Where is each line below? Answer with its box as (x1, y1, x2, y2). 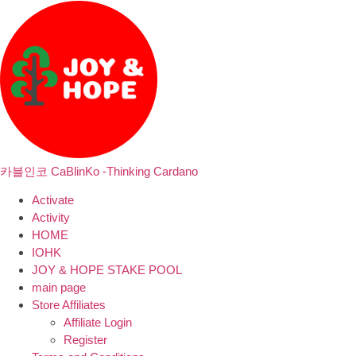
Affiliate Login (64, 315, 132, 330)
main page (32, 281, 86, 295)
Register (64, 333, 107, 347)
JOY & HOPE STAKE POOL (32, 263, 182, 277)
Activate (32, 193, 74, 207)
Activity (32, 211, 70, 225)
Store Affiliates (32, 298, 106, 312)
